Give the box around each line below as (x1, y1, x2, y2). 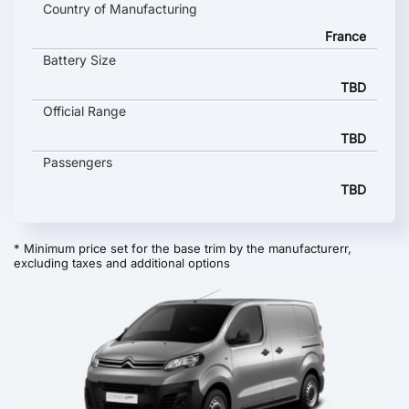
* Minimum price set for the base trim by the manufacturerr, (14, 241, 351, 256)
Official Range (43, 103, 126, 119)
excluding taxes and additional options (14, 256, 230, 270)
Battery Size (43, 52, 116, 68)
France (325, 28, 366, 44)
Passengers (43, 154, 112, 170)
